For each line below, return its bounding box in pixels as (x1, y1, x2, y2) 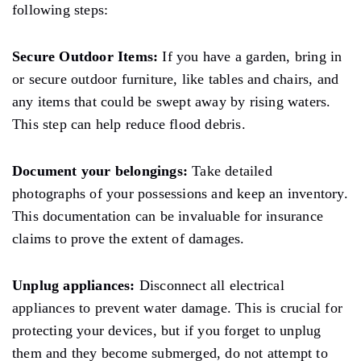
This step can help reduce (12, 115, 170, 132)
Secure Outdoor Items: (12, 48, 159, 64)
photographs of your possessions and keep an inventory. (12, 185, 348, 201)
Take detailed (188, 162, 272, 179)
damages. (189, 230, 245, 247)
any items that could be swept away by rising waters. (12, 93, 331, 110)
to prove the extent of (51, 230, 189, 247)
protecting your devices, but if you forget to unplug (12, 322, 322, 338)
